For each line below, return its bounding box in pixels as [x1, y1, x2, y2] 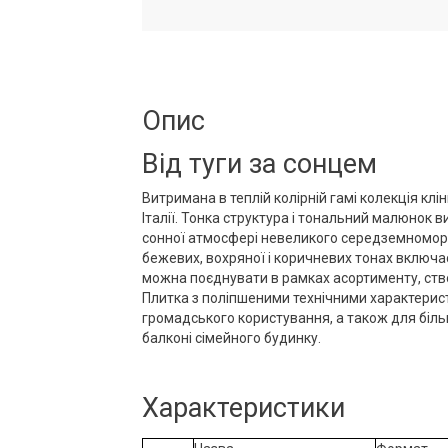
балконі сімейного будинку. [141, 329, 321, 346]
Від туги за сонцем [141, 147, 377, 180]
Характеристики [141, 391, 345, 424]
